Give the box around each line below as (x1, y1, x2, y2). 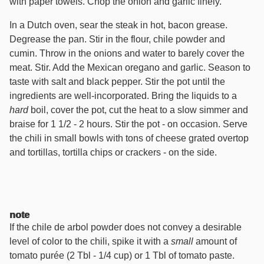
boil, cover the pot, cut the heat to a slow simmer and (28, 105, 248, 115)
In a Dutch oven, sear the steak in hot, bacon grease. (9, 20, 227, 30)
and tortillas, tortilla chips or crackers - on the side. (9, 147, 217, 157)
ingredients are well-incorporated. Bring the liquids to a (9, 91, 237, 101)
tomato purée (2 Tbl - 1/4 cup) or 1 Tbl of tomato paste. (9, 250, 235, 260)
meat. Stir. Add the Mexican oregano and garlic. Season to (9, 62, 250, 72)
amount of (193, 236, 237, 246)
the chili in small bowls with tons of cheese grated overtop (9, 133, 249, 143)
